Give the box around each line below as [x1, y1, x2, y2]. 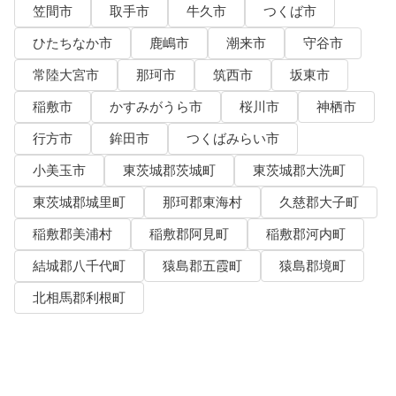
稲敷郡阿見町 [148, 226, 229, 243]
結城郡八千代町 [32, 258, 126, 275]
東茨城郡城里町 [32, 194, 126, 211]
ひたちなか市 [32, 35, 112, 52]
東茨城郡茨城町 [122, 163, 216, 179]
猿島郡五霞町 [162, 258, 242, 275]
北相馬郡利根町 [32, 290, 126, 307]
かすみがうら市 [109, 99, 202, 116]
